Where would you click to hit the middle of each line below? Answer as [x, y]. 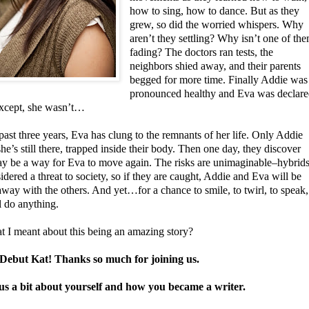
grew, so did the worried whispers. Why [217, 24]
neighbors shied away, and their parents [216, 66]
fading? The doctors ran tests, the [202, 52]
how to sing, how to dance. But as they [215, 10]
